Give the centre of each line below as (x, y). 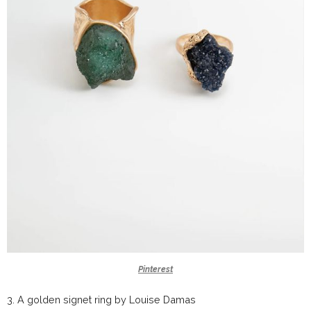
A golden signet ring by (73, 299)
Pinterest (155, 269)
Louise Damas (162, 299)
